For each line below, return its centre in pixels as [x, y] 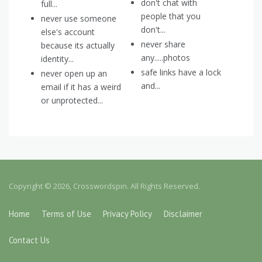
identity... [57, 59]
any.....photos [166, 58]
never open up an [74, 74]
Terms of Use [66, 214]
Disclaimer [183, 214]
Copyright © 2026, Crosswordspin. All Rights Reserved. [104, 186]
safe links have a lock [181, 73]
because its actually [78, 46]
